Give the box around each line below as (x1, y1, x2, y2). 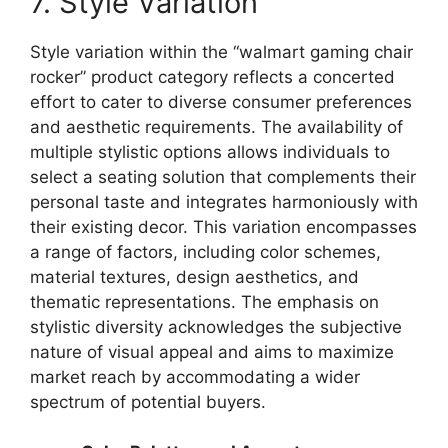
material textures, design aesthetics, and (30, 266, 359, 287)
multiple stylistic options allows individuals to (30, 141, 390, 162)
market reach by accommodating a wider (30, 366, 360, 387)
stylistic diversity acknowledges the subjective (30, 316, 402, 337)
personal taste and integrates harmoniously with (30, 191, 418, 212)
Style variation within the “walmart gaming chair (30, 41, 413, 62)
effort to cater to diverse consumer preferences (30, 91, 412, 112)
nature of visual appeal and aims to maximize (30, 341, 394, 362)
